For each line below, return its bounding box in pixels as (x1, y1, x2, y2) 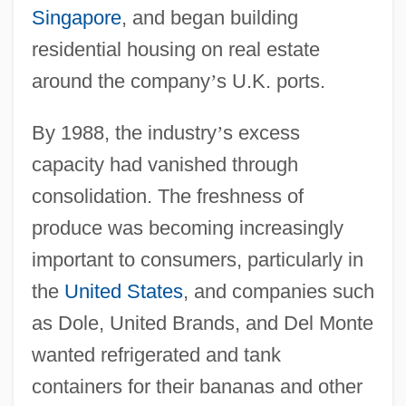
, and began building (121, 5, 298, 29)
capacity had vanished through (31, 152, 298, 176)
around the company (31, 69, 210, 92)
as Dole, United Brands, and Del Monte (31, 311, 373, 334)
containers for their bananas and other (31, 374, 362, 398)
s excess (222, 121, 300, 144)
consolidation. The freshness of (31, 184, 304, 208)
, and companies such (182, 279, 374, 303)
